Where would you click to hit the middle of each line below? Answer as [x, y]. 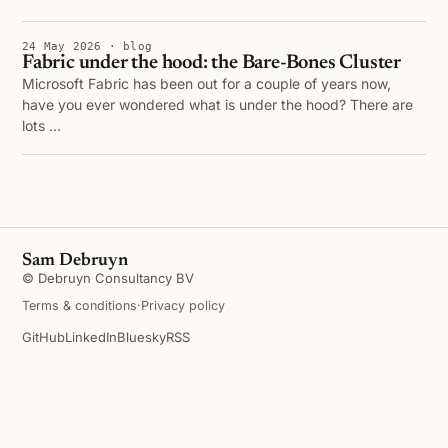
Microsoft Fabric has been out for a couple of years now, [206, 83]
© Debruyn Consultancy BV [108, 278]
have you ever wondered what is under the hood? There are [217, 104]
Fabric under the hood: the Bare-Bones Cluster [211, 63]
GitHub [43, 337]
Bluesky [141, 337]
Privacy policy [183, 305]
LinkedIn [91, 337]
